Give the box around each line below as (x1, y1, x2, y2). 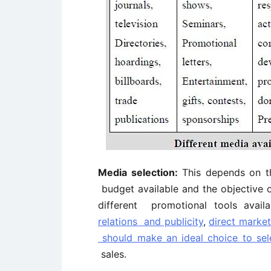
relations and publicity (98, 215, 203, 227)
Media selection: (98, 166, 178, 178)
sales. (98, 248, 126, 260)
